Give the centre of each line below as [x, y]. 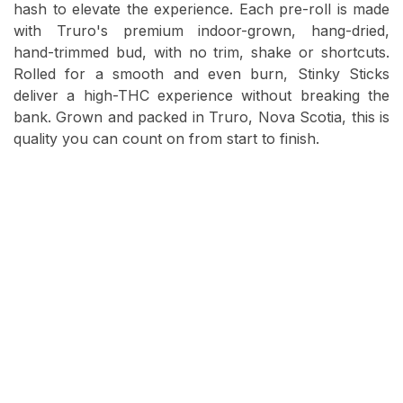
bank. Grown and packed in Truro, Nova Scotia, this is [201, 117]
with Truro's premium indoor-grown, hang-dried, [201, 31]
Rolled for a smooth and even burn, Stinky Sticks [201, 74]
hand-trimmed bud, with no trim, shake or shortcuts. [201, 53]
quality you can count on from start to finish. [166, 139]
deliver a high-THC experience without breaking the [201, 96]
